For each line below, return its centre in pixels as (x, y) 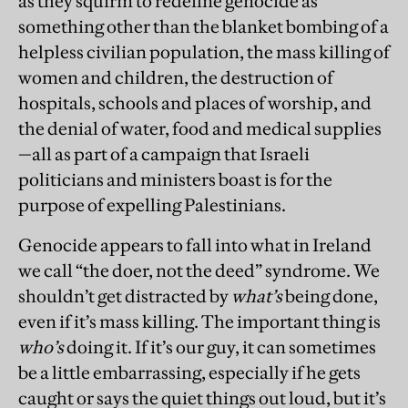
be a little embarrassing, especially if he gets (189, 373)
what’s (257, 296)
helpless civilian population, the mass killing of (204, 52)
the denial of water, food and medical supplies (200, 129)
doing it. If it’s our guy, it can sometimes (220, 347)
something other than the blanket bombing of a (204, 27)
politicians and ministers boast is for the (175, 180)
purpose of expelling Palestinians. (153, 205)
